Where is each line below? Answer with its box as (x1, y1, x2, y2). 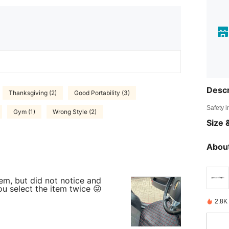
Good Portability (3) (74, 88, 130, 97)
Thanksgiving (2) (9, 88, 57, 97)
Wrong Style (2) (53, 107, 97, 116)
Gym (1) (13, 107, 35, 116)
